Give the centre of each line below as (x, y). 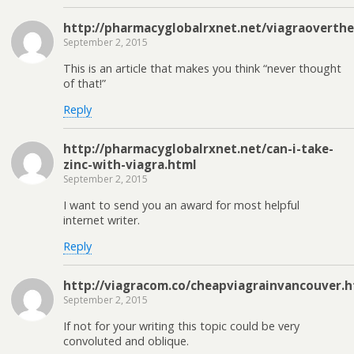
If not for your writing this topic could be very (181, 326)
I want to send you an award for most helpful (181, 205)
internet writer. (102, 220)
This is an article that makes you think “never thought (202, 68)
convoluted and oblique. (126, 341)
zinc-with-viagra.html (130, 165)
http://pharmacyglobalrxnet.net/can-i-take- (198, 149)
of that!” (85, 83)
